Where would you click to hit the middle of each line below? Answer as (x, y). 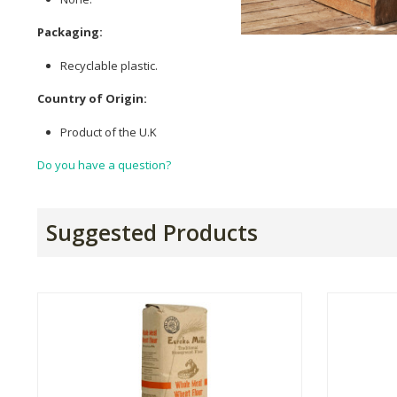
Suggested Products (152, 233)
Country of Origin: (92, 99)
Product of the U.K (109, 132)
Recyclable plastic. (109, 65)
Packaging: (70, 32)
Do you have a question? (104, 165)
